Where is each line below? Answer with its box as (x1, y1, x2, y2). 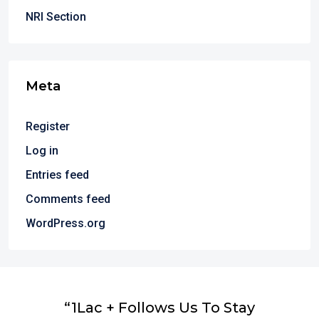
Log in (26, 144, 58, 157)
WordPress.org (26, 216, 105, 230)
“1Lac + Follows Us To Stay (64, 298, 255, 316)
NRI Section (26, 10, 86, 23)
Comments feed (26, 192, 110, 206)
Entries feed (26, 168, 89, 182)
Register (26, 120, 70, 133)
